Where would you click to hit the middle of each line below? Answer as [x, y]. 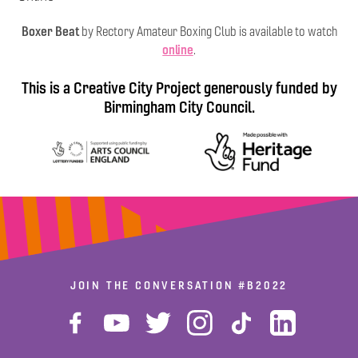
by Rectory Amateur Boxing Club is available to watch [209, 31]
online [178, 49]
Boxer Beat [51, 31]
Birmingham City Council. [179, 107]
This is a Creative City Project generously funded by [179, 88]
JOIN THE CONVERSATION [154, 285]
